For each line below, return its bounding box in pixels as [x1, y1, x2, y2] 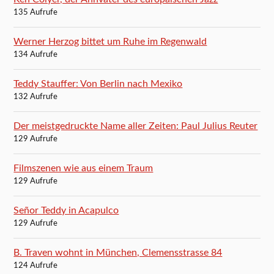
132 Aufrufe [13, 92, 58, 101]
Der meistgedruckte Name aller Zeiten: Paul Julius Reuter [13, 120, 258, 131]
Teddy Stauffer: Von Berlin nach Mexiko [13, 78, 183, 89]
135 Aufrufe [13, 8, 58, 17]
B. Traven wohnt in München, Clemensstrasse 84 [13, 247, 223, 257]
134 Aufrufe [13, 50, 58, 59]
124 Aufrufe [13, 261, 58, 270]
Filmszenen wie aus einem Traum [13, 163, 154, 173]
